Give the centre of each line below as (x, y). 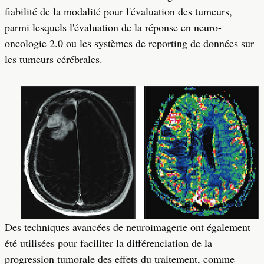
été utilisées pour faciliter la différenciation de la (108, 242)
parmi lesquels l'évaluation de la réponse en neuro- (113, 27)
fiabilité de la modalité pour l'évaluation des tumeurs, (118, 11)
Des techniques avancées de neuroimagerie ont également (128, 227)
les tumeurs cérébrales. (54, 59)
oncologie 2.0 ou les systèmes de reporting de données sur (129, 43)
